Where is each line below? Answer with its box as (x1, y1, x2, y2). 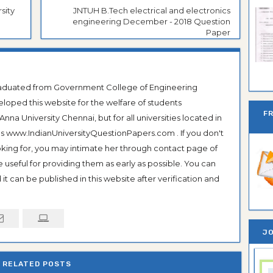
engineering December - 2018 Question (73, 16, 230, 26)
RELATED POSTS (2, 260, 71, 269)
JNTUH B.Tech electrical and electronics (73, 5, 230, 15)
